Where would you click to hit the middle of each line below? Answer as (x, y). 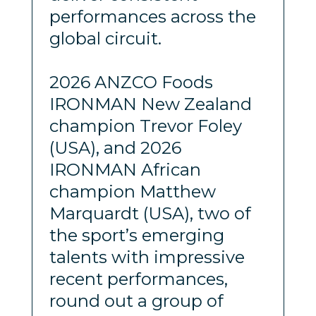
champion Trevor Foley (145, 126)
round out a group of (136, 300)
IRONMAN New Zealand (150, 104)
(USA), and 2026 (115, 147)
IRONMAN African (125, 169)
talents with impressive (147, 257)
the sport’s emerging (136, 235)
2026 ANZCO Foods (131, 82)
